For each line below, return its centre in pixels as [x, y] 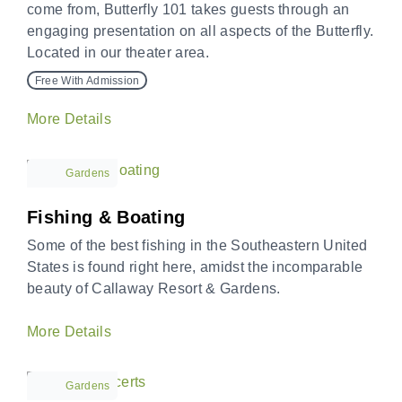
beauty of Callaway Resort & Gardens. [154, 288]
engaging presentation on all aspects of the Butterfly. [201, 31]
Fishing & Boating [106, 217]
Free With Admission [87, 80]
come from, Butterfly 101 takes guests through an [188, 10]
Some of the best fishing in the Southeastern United [197, 245]
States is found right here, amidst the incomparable [195, 267]
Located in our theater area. [118, 53]
